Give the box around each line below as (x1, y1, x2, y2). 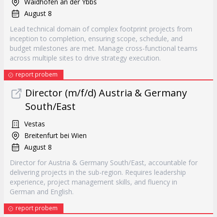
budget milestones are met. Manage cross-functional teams (10, 44, 198, 53)
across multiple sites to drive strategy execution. (10, 53, 161, 62)
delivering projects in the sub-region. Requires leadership (10, 168, 186, 177)
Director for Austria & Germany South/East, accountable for (10, 158, 198, 167)
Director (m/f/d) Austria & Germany (25, 86, 187, 99)
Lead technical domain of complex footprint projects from (10, 24, 192, 33)
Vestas (24, 119, 45, 128)
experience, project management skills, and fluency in (10, 177, 177, 186)
